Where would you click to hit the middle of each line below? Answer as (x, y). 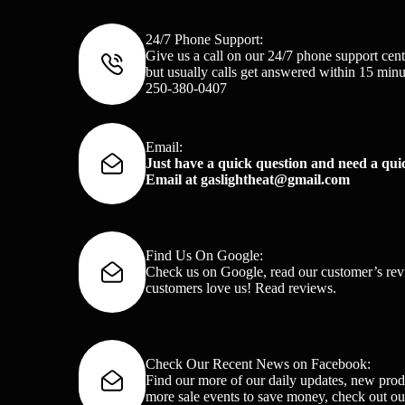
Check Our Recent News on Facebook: (259, 364)
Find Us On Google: (205, 256)
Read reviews (294, 288)
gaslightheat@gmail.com (276, 180)
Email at (172, 180)
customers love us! (201, 288)
